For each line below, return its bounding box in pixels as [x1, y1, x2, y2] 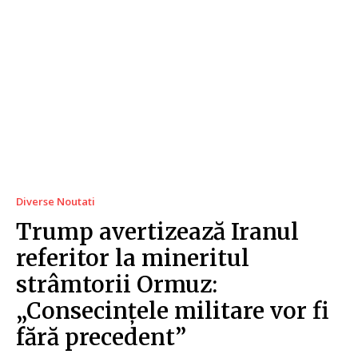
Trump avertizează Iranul [16, 217, 299, 246]
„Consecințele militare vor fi [16, 296, 329, 325]
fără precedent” [16, 322, 186, 352]
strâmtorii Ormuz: [16, 269, 217, 299]
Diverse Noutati [16, 193, 95, 209]
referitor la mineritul [16, 243, 249, 272]
